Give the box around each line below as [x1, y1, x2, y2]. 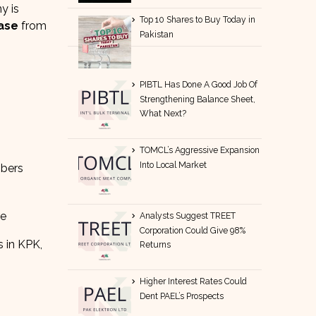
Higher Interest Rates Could [140, 276, 248, 286]
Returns [140, 239, 171, 250]
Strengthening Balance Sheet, [140, 94, 256, 104]
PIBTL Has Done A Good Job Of [140, 79, 258, 90]
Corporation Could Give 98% [140, 225, 246, 236]
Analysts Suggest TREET [140, 210, 236, 221]
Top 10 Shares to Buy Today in [140, 14, 256, 25]
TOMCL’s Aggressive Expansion [140, 145, 260, 155]
